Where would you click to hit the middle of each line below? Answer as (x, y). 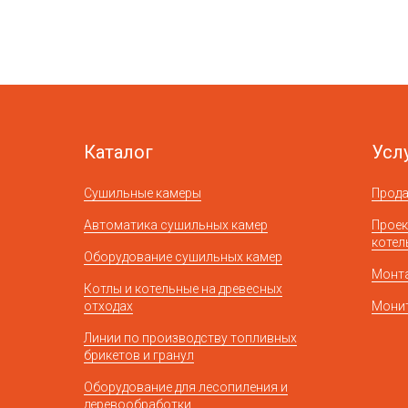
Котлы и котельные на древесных (183, 289)
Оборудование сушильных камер (183, 257)
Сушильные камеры (143, 193)
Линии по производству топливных (190, 338)
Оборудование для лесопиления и (186, 387)
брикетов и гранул (139, 355)
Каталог (118, 152)
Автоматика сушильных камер (176, 225)
